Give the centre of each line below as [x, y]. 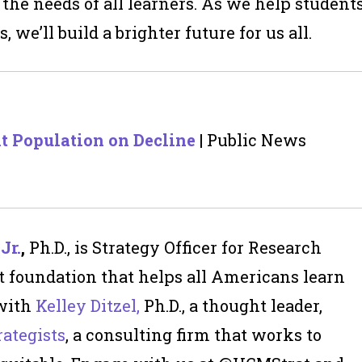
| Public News [251, 140]
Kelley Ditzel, [88, 306]
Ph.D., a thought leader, [231, 306]
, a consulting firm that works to [194, 335]
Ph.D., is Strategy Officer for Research [175, 248]
